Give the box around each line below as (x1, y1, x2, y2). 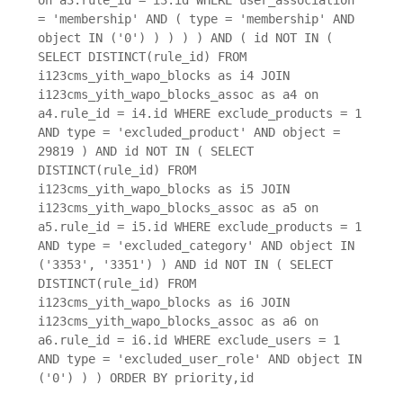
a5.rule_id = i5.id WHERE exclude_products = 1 (38, 219, 362, 235)
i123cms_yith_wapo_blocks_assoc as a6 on (38, 314, 318, 329)
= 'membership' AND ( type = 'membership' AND (38, 12, 354, 27)
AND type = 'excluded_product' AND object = (38, 125, 340, 140)
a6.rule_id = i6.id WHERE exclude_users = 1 (38, 333, 340, 348)
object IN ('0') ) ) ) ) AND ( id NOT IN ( (38, 31, 333, 46)
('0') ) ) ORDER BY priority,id (38, 371, 254, 386)
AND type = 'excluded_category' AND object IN (38, 238, 354, 254)
